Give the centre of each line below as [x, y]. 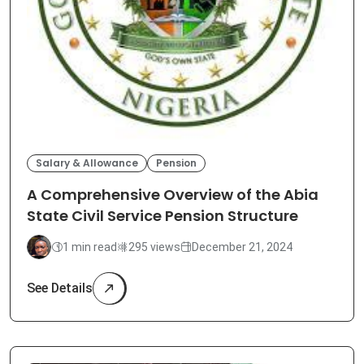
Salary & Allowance [87, 163]
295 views [154, 247]
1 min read [90, 247]
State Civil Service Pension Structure [162, 216]
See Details [60, 288]
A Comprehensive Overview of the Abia [173, 195]
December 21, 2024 [242, 247]
